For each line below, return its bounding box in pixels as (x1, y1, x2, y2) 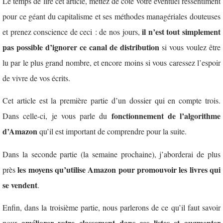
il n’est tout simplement (142, 26, 221, 38)
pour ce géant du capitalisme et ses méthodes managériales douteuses (2, 11, 221, 22)
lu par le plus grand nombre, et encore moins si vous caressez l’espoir (2, 57, 221, 68)
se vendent (2, 179, 37, 191)
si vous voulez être (159, 42, 221, 53)
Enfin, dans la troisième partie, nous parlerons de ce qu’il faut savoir (2, 202, 221, 213)
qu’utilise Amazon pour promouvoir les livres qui (55, 163, 221, 175)
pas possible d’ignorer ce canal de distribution (2, 41, 159, 53)
